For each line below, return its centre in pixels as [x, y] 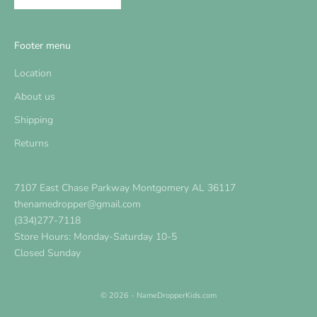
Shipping [34, 120]
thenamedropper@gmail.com [77, 204]
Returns [31, 144]
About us [35, 97]
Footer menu [42, 46]
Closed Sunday [47, 253]
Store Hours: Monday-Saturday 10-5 [96, 237]
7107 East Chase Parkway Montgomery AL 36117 [125, 188]
